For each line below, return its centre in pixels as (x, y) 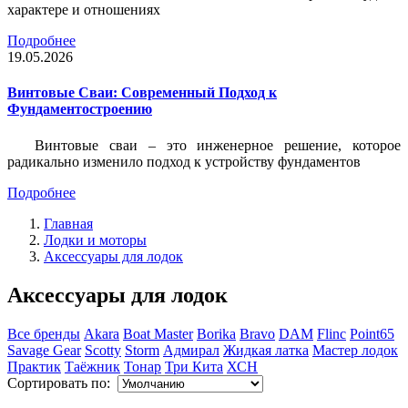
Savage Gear (44, 350)
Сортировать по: (62, 382)
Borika (216, 333)
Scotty (103, 350)
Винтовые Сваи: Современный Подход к (142, 93)
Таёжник (92, 366)
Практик (34, 366)
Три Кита (194, 366)
